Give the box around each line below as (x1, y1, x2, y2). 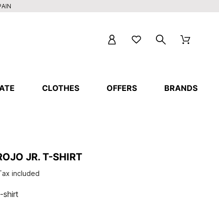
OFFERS (107, 83, 137, 93)
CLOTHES (42, 83, 80, 93)
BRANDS (164, 83, 198, 93)
